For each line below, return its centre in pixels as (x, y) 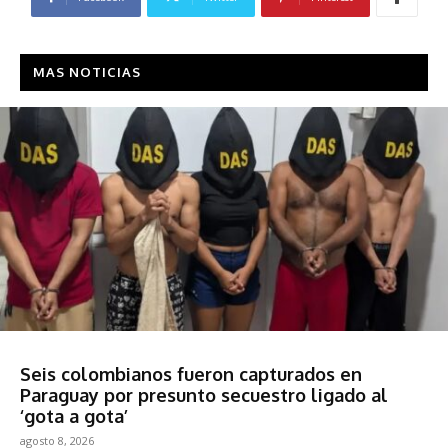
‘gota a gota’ (74, 415)
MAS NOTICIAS (87, 71)
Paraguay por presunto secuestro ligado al (204, 394)
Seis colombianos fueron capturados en (191, 373)
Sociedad (49, 348)
